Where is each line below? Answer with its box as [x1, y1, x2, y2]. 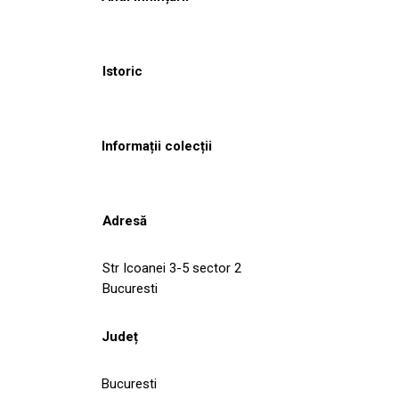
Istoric [102, 62, 142, 79]
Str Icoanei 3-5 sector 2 [102, 259, 241, 276]
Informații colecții [102, 137, 212, 154]
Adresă [102, 212, 147, 229]
